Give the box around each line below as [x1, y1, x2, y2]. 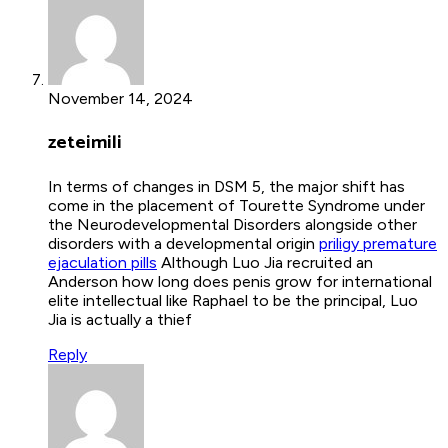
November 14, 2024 [48, 89, 193, 109]
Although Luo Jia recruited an [157, 252, 373, 272]
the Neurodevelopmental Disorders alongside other [48, 214, 417, 234]
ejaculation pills [48, 252, 157, 272]
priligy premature [319, 233, 437, 253]
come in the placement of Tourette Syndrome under [48, 195, 425, 215]
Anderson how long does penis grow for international [48, 271, 432, 291]
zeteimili [48, 126, 122, 158]
